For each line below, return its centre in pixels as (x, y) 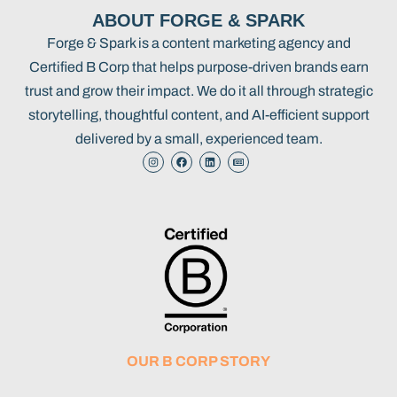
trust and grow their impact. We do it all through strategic (198, 90)
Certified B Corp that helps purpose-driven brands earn (198, 66)
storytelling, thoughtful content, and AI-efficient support (198, 114)
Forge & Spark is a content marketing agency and (198, 43)
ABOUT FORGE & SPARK (198, 20)
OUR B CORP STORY (198, 362)
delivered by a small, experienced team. (198, 138)
